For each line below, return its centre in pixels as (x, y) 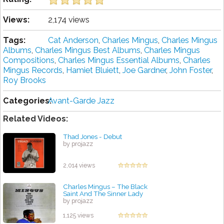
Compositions (29, 60)
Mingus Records (33, 70)
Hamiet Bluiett (92, 70)
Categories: (27, 101)
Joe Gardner (144, 70)
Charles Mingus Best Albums (88, 50)
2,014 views (79, 166)
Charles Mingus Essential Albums (119, 60)
